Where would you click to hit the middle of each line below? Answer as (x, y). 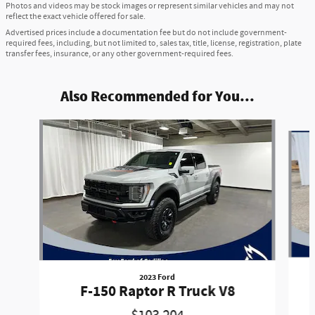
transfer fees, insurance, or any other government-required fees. (120, 53)
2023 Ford (157, 277)
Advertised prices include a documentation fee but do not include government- (146, 32)
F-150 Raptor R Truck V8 (157, 291)
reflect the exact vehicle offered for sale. (76, 16)
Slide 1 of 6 (27, 126)
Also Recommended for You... (157, 96)
